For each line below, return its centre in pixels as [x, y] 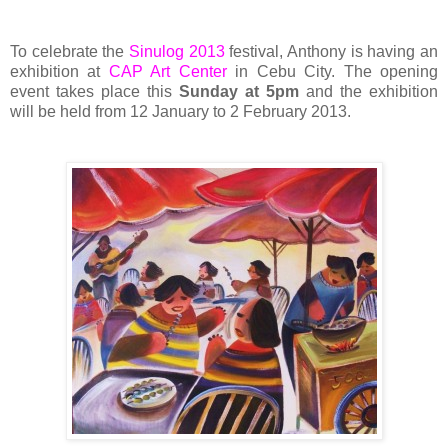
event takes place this [91, 92]
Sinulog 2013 [177, 52]
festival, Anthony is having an [331, 52]
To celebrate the [69, 52]
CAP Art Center [167, 72]
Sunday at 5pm [235, 92]
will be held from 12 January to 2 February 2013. [180, 112]
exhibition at [59, 72]
